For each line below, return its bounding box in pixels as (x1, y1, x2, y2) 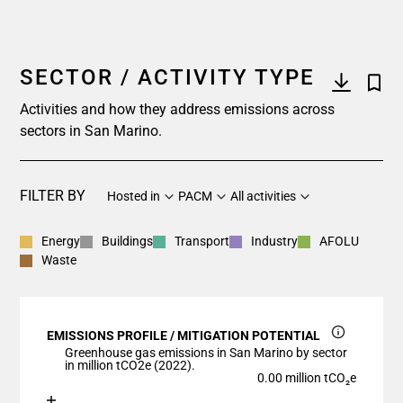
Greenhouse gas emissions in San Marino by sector (65, 345, 347, 360)
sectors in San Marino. (20, 122, 162, 139)
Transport (175, 234, 229, 248)
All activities (230, 189, 296, 203)
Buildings (102, 234, 153, 248)
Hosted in (107, 189, 160, 203)
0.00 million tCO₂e (257, 371, 356, 385)
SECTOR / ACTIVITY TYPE (20, 65, 315, 90)
